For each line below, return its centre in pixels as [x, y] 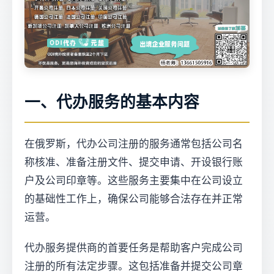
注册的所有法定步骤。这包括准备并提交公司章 [134, 266]
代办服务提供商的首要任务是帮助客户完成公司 [134, 248]
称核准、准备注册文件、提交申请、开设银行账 [134, 162]
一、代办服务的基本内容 [112, 102]
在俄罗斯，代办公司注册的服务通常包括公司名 [134, 144]
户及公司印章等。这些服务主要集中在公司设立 [134, 181]
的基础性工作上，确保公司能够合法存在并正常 [134, 199]
